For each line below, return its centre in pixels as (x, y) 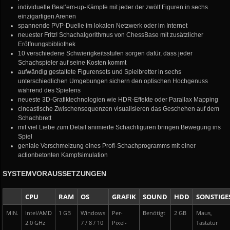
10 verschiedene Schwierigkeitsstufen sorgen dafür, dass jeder (106, 53)
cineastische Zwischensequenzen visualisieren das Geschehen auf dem (119, 109)
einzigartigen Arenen (47, 16)
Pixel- (120, 223)
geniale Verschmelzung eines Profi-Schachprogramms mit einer (107, 146)
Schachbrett (35, 118)
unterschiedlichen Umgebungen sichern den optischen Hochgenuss (113, 81)
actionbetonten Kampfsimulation (63, 155)
